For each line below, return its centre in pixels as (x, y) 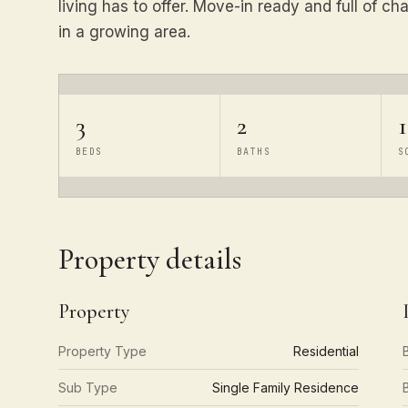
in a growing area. (124, 32)
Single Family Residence (286, 388)
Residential (326, 351)
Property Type (102, 351)
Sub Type (88, 388)
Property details (150, 259)
